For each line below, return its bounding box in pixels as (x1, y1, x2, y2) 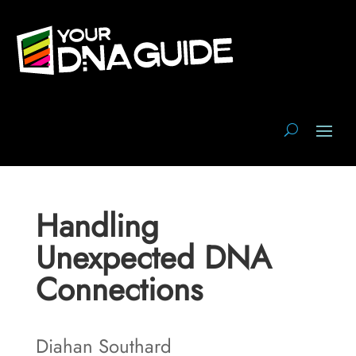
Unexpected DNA (35, 234, 271, 281)
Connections (35, 266, 203, 312)
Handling (35, 203, 159, 249)
